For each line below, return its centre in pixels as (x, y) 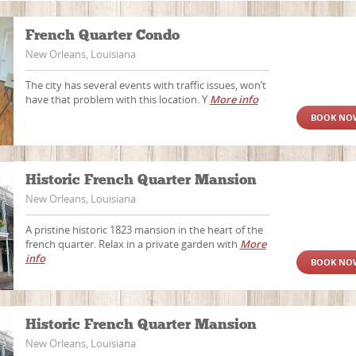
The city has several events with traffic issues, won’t (145, 85)
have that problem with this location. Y (117, 99)
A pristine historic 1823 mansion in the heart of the (144, 230)
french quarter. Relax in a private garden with (132, 244)
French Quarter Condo (104, 35)
